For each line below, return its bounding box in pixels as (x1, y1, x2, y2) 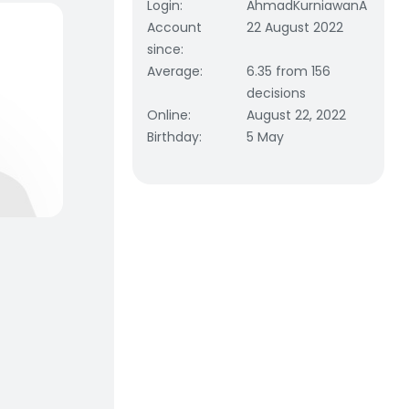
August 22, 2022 (246, 106, 347, 124)
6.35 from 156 (246, 62, 331, 80)
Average (147, 62, 200, 80)
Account (147, 18, 202, 37)
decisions (246, 84, 307, 102)
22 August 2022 (246, 18, 344, 37)
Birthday (147, 128, 199, 146)
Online (147, 106, 188, 124)
